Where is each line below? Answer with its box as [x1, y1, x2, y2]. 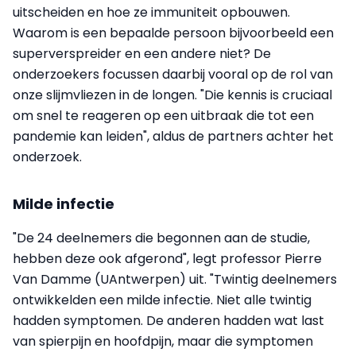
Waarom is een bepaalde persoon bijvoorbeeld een [13, 24, 334, 43]
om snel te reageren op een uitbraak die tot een [13, 106, 314, 126]
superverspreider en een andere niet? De [13, 44, 271, 64]
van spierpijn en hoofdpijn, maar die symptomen [13, 332, 313, 351]
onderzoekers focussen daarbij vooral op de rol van [13, 65, 333, 84]
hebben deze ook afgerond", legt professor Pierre [13, 250, 322, 269]
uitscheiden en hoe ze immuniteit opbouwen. [13, 3, 290, 22]
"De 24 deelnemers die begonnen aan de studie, [13, 229, 310, 248]
